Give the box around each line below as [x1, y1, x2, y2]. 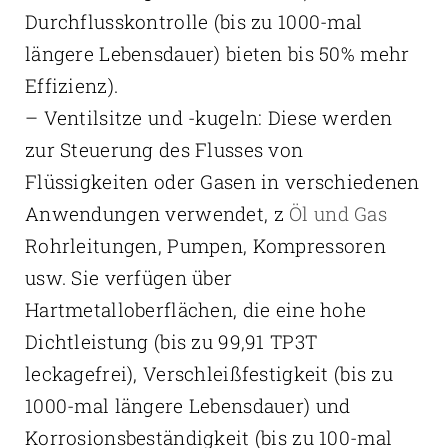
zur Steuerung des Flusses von [24, 137, 304, 163]
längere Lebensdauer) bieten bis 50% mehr [24, 41, 410, 67]
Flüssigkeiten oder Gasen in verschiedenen [24, 169, 420, 195]
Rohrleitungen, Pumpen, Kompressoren [24, 233, 386, 259]
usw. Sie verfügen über [24, 265, 233, 291]
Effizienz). [24, 73, 119, 99]
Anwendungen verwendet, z [24, 201, 290, 227]
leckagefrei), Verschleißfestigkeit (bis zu [24, 361, 393, 387]
